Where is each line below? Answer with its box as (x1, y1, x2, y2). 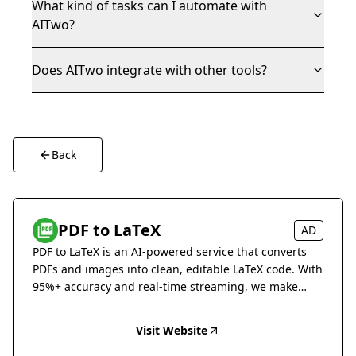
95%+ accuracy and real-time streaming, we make (33, 279, 298, 294)
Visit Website (136, 323, 207, 338)
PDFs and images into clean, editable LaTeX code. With (33, 261, 323, 277)
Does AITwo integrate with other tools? (32, 61, 267, 79)
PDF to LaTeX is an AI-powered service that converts (33, 244, 307, 259)
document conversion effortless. (33, 296, 204, 311)
